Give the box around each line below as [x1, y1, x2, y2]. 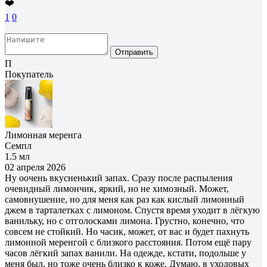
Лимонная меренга [5, 129, 82, 140]
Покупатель [5, 69, 53, 79]
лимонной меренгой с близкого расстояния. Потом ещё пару [5, 237, 252, 247]
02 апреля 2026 [5, 162, 66, 172]
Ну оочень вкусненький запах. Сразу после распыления [5, 172, 232, 183]
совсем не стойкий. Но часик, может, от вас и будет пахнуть [5, 226, 249, 237]
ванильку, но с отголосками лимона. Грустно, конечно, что [5, 215, 244, 226]
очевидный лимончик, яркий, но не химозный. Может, [5, 183, 229, 194]
